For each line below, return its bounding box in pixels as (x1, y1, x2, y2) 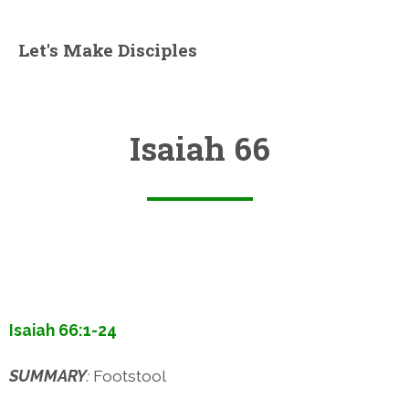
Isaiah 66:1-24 (9, 320, 117, 340)
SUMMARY (9, 365, 87, 385)
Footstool (93, 365, 166, 385)
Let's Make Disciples (18, 38, 197, 61)
